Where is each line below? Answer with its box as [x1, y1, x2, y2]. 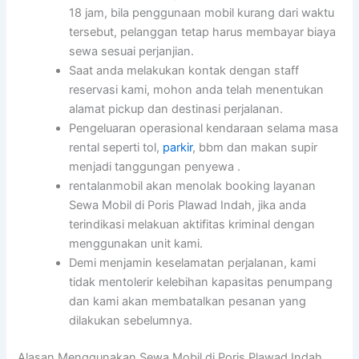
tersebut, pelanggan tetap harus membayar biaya [69, 25, 337, 40]
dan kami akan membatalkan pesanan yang [69, 294, 307, 309]
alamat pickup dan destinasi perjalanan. [69, 102, 284, 117]
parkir [163, 140, 193, 155]
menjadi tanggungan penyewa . [69, 159, 241, 175]
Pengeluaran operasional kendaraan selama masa [69, 121, 339, 136]
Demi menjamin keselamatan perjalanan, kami [69, 256, 317, 271]
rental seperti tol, [69, 140, 163, 155]
